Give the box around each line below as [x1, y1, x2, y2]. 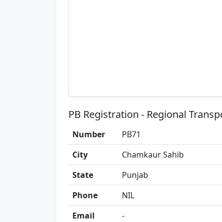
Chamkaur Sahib [122, 149, 184, 161]
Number [72, 129, 105, 140]
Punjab [122, 169, 148, 181]
